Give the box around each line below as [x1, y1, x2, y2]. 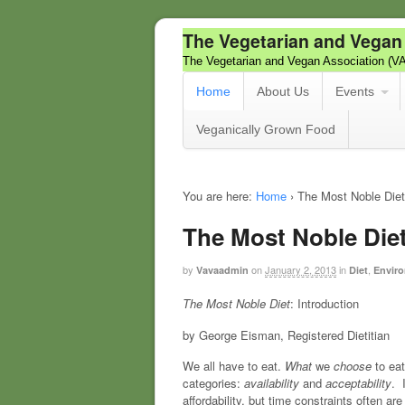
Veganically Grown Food [196, 122, 335, 137]
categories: [183, 374, 244, 392]
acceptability [325, 374, 391, 392]
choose [334, 357, 375, 375]
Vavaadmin [196, 262, 249, 277]
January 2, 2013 [265, 261, 336, 277]
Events [335, 84, 374, 99]
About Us [257, 84, 309, 99]
